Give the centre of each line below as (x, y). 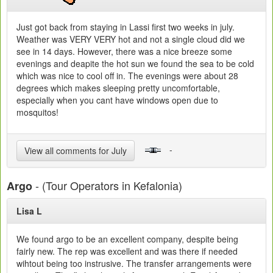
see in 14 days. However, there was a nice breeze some (124, 51)
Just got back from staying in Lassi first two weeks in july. (126, 27)
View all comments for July (76, 151)
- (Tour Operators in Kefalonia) (107, 185)
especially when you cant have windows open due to (117, 100)
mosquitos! (37, 112)
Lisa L (38, 211)
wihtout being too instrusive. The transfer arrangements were (134, 263)
